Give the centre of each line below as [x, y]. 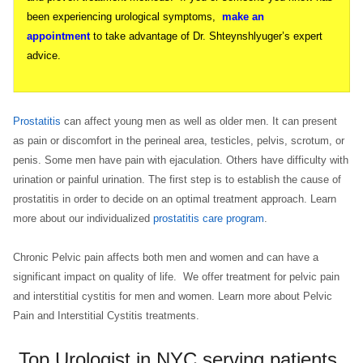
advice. [43, 56]
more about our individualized [83, 218]
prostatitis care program [208, 218]
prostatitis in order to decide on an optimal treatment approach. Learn [174, 199]
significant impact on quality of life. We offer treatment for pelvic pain [176, 277]
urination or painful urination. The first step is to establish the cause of [177, 179]
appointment [58, 36]
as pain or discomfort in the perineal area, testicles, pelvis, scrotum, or [178, 141]
